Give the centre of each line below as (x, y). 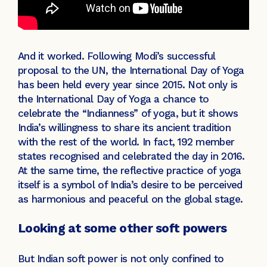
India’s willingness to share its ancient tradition (124, 127)
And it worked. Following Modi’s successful (117, 56)
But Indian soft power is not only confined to (121, 258)
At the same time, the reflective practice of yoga (130, 170)
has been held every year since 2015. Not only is (128, 84)
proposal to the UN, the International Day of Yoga (131, 70)
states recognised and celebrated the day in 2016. (131, 156)
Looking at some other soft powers (124, 228)
